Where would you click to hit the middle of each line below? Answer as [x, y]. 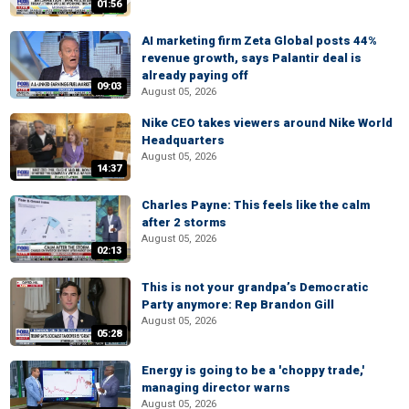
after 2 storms [184, 223]
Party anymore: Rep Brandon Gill [238, 305]
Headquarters [183, 140]
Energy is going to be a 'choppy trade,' [253, 370]
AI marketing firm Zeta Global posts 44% [259, 40]
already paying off [195, 75]
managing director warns [216, 387]
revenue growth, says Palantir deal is [252, 58]
